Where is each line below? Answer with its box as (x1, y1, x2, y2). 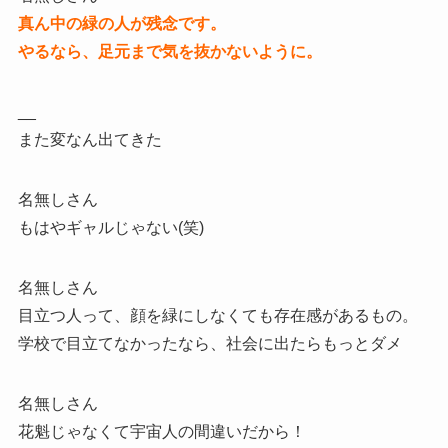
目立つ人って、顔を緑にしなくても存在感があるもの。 (17, 306, 418, 324)
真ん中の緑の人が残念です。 (17, 14, 226, 32)
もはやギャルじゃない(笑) (17, 218, 204, 236)
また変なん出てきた (17, 130, 162, 148)
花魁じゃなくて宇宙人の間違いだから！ (17, 422, 306, 440)
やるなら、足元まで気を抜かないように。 (17, 42, 322, 60)
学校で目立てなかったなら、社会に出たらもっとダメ (17, 334, 402, 352)
